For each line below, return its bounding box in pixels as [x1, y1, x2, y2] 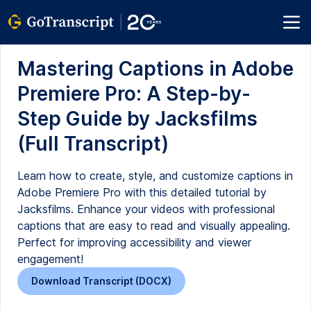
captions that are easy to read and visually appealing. [17, 219, 290, 233]
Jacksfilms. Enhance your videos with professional [17, 202, 275, 216]
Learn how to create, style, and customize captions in [17, 169, 293, 183]
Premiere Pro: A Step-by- [17, 82, 251, 106]
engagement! [17, 252, 83, 266]
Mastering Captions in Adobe [17, 57, 294, 81]
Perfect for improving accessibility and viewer [17, 235, 251, 249]
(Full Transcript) [17, 132, 169, 155]
